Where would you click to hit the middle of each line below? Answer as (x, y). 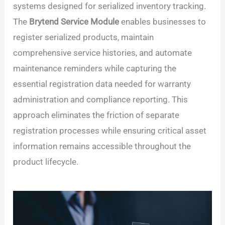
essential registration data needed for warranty (102, 84)
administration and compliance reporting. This (101, 99)
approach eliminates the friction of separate (96, 115)
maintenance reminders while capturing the (95, 68)
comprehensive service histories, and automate (103, 52)
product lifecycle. (46, 161)
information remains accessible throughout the (102, 146)
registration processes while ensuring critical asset (110, 130)
